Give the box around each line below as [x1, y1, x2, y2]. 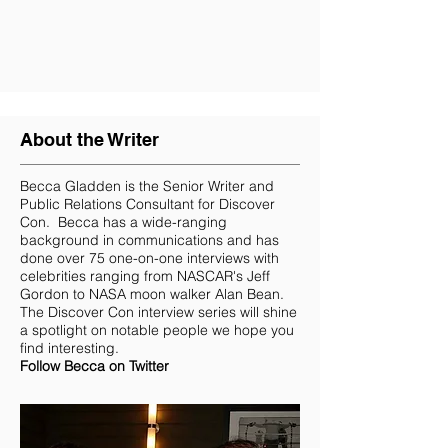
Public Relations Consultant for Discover [20, 195, 275, 213]
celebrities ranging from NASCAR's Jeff [20, 267, 270, 285]
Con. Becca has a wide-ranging [20, 213, 227, 231]
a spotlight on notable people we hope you [20, 321, 294, 339]
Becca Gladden [20, 177, 121, 195]
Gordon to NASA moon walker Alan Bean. [20, 285, 288, 303]
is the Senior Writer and [125, 177, 274, 195]
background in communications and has [20, 231, 279, 249]
